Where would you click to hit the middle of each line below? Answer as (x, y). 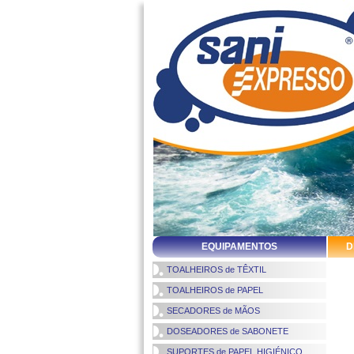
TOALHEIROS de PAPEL (208, 290)
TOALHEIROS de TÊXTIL (209, 269)
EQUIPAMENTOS (239, 247)
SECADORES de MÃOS (206, 311)
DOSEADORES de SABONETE (220, 331)
